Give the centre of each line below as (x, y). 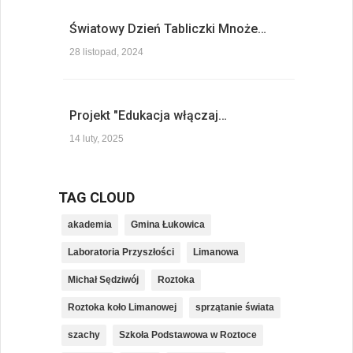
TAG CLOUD (97, 198)
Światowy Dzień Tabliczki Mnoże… (168, 29)
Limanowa (216, 253)
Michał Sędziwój (103, 280)
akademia (90, 225)
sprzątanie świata (235, 308)
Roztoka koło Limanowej (122, 308)
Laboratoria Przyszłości (121, 253)
